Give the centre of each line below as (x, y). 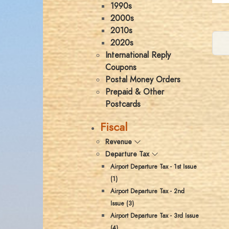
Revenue (119, 142)
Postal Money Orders (143, 80)
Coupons (121, 67)
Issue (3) (122, 203)
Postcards (123, 104)
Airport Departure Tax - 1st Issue (154, 167)
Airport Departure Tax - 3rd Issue (155, 216)
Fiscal (114, 127)
